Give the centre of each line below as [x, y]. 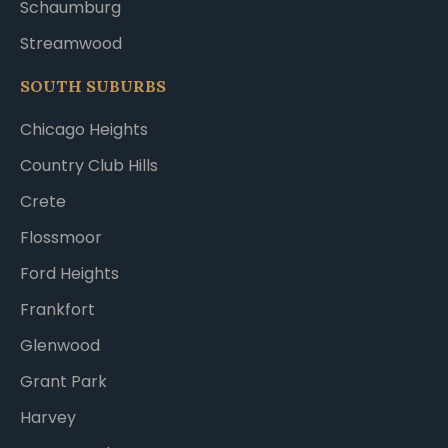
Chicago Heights [84, 129]
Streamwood [71, 43]
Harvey [48, 417]
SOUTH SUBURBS [93, 86]
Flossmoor [61, 237]
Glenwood [60, 345]
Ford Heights [69, 273]
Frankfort [57, 309]
